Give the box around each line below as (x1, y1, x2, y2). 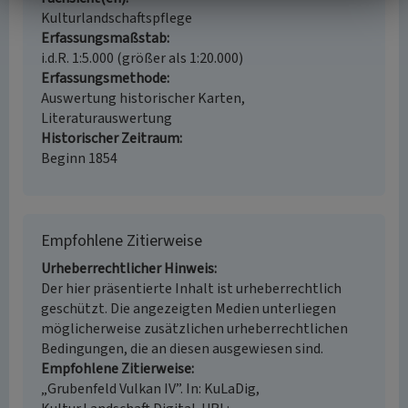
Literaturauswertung (41, 108, 172, 128)
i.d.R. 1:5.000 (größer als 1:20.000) (41, 48, 243, 68)
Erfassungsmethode (41, 68, 167, 88)
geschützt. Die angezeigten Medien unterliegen (41, 299, 336, 319)
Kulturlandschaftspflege (41, 8, 192, 28)
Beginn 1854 (41, 148, 117, 168)
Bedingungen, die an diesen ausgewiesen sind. (41, 339, 323, 359)
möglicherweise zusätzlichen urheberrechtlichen (41, 319, 348, 339)
